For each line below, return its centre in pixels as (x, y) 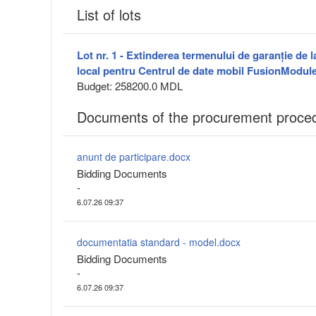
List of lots (109, 15)
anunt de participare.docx (134, 157)
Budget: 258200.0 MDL (130, 86)
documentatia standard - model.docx (159, 242)
